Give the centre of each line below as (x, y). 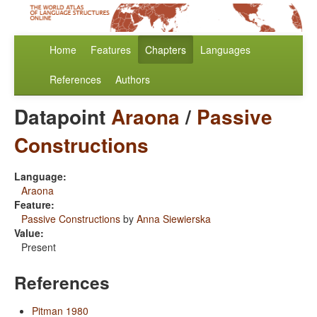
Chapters (166, 50)
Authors (133, 80)
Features (111, 50)
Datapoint (63, 117)
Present (39, 247)
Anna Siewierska (174, 219)
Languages (225, 50)
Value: (29, 233)
